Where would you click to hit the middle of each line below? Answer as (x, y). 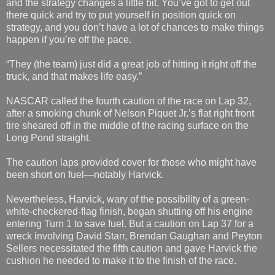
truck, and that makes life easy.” (74, 77)
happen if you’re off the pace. (69, 40)
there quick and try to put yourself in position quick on (121, 15)
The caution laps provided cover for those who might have (131, 163)
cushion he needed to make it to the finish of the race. (121, 261)
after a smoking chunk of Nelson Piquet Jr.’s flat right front (130, 114)
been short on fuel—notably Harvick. (85, 175)
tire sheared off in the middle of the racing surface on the (127, 126)
